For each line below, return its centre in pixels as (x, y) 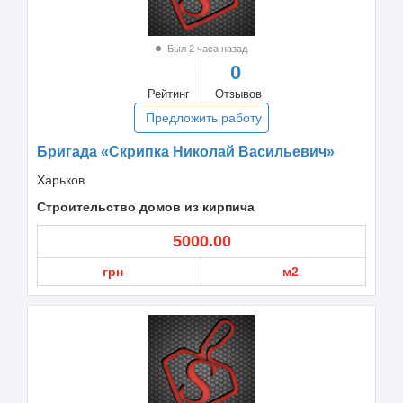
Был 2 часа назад (206, 48)
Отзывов (238, 94)
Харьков (61, 179)
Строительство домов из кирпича (146, 206)
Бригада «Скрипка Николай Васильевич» (186, 151)
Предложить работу (204, 117)
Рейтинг (169, 94)
